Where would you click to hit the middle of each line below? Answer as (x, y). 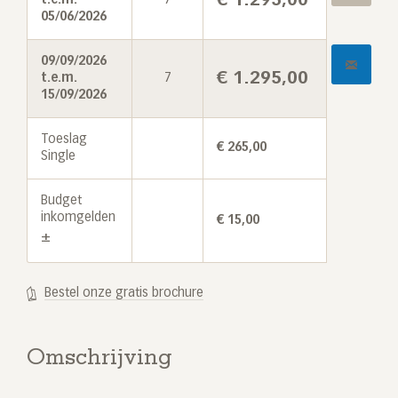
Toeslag (64, 139)
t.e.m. (59, 78)
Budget (61, 200)
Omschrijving (99, 360)
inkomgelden (78, 217)
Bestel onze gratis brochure (124, 293)
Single (58, 156)
